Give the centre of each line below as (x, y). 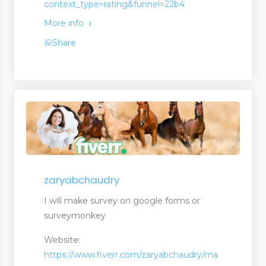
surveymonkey (75, 216)
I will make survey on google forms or (122, 201)
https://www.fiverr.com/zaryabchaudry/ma (131, 255)
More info (65, 23)
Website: (62, 240)
